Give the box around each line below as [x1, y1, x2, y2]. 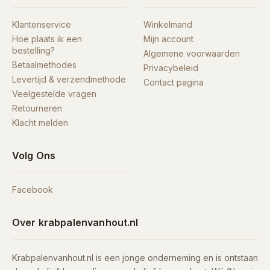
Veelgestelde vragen [11, 89, 96, 99]
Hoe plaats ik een [11, 34, 82, 45]
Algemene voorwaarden [143, 48, 240, 59]
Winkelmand [143, 19, 192, 30]
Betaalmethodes [11, 60, 77, 71]
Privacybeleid [143, 63, 198, 74]
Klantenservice [11, 19, 71, 30]
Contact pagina [143, 77, 204, 88]
